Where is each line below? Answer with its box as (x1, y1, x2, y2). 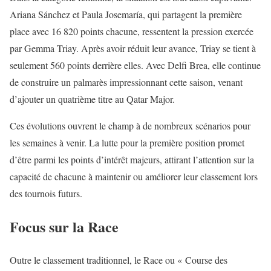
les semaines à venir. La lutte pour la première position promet (10, 136, 244, 149)
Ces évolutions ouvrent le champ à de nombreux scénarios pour (10, 119, 250, 132)
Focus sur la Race (10, 216, 119, 238)
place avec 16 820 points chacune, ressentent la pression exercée (10, 25, 253, 38)
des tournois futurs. (10, 187, 82, 200)
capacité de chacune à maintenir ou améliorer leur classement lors (10, 170, 258, 183)
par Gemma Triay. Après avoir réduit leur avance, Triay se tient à (10, 42, 256, 55)
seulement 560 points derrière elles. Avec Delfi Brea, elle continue (10, 59, 261, 72)
